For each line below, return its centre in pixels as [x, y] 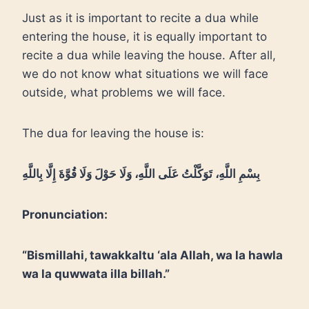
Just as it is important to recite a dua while [140, 18]
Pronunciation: [65, 215]
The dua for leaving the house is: [113, 133]
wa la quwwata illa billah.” [96, 274]
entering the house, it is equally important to [144, 37]
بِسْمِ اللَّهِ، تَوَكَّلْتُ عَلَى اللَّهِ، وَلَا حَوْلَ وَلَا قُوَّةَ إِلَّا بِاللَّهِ [141, 174]
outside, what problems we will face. [124, 92]
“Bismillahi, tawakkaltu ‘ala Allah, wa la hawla [152, 255]
